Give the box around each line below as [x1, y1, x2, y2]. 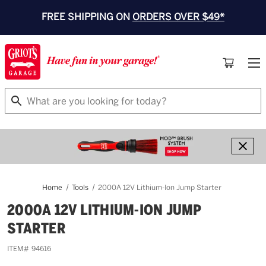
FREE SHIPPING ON [42, 11, 132, 23]
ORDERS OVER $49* [132, 11, 224, 23]
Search [5, 89, 36, 100]
